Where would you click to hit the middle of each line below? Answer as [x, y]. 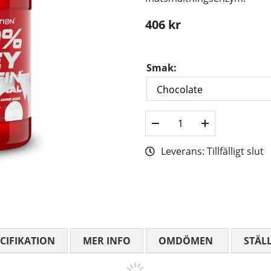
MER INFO [107, 241]
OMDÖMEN [186, 241]
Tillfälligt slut [235, 152]
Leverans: [184, 152]
